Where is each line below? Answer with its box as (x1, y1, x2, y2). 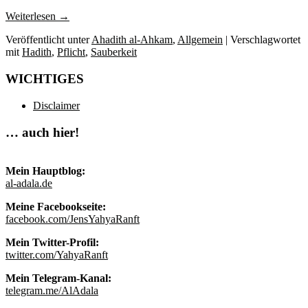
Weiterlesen (5, 10, 58, 23)
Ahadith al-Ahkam (91, 34, 173, 46)
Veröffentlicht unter (5, 34, 89, 46)
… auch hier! (5, 124, 79, 140)
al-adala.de (5, 177, 52, 190)
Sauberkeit (91, 46, 137, 58)
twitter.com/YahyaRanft (5, 249, 108, 261)
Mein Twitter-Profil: (5, 236, 99, 249)
